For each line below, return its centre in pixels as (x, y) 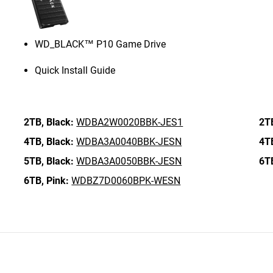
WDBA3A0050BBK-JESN (129, 161)
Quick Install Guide (75, 70)
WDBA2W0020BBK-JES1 (130, 122)
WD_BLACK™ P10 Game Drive (101, 44)
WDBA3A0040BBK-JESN (129, 142)
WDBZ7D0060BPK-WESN (126, 181)
